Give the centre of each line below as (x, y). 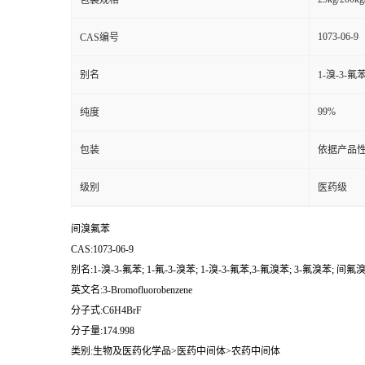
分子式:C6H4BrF (106, 311)
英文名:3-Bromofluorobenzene (132, 290)
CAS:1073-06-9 (102, 250)
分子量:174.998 (103, 331)
